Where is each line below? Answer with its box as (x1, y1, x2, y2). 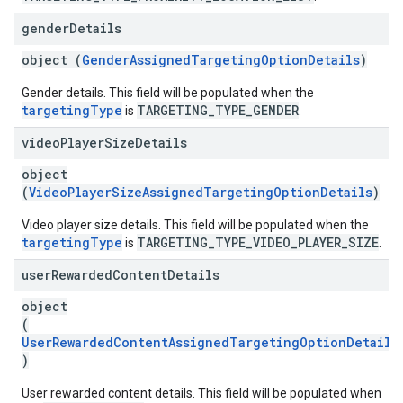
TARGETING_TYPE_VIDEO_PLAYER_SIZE (137, 234, 379, 251)
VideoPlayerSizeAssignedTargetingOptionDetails (29, 184, 372, 201)
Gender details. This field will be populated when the (22, 85, 314, 100)
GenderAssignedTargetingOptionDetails (82, 51, 360, 68)
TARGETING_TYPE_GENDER (137, 102, 299, 119)
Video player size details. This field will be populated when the (22, 218, 369, 232)
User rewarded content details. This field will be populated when (22, 386, 381, 400)
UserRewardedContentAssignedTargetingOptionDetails (22, 334, 399, 351)
